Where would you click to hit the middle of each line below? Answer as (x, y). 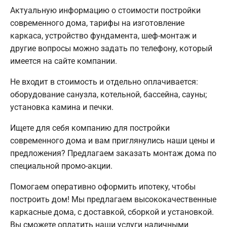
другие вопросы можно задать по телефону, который (111, 49)
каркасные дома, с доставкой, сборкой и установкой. (112, 212)
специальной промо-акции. (61, 166)
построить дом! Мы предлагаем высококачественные (113, 200)
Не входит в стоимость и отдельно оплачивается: (104, 82)
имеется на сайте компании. (64, 61)
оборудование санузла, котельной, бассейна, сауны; (108, 95)
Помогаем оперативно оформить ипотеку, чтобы (103, 187)
